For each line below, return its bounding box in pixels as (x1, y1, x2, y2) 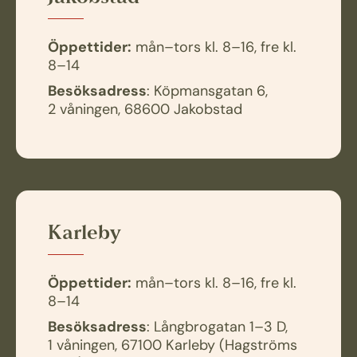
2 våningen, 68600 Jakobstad (48, 102, 242, 118)
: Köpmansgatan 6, (147, 84, 268, 100)
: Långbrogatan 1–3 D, (147, 320, 288, 335)
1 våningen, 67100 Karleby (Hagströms (48, 338, 297, 354)
